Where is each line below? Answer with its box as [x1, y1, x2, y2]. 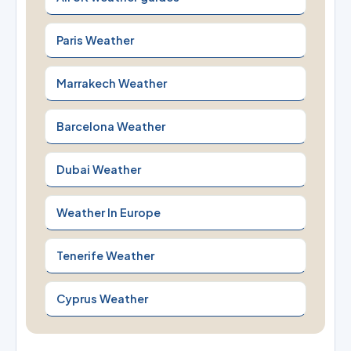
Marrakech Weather [56, 75, 167, 90]
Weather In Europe [56, 204, 161, 219]
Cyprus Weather [56, 291, 148, 306]
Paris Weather [56, 32, 134, 47]
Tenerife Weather [56, 248, 154, 262]
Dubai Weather [56, 161, 141, 176]
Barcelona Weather [56, 118, 165, 133]
